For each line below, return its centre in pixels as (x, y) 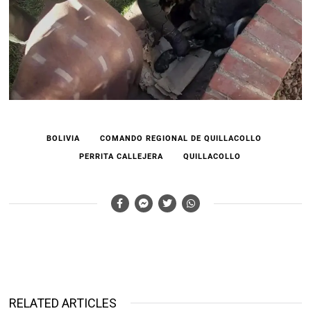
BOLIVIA (64, 138)
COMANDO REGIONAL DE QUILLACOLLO (181, 138)
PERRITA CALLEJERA (121, 156)
